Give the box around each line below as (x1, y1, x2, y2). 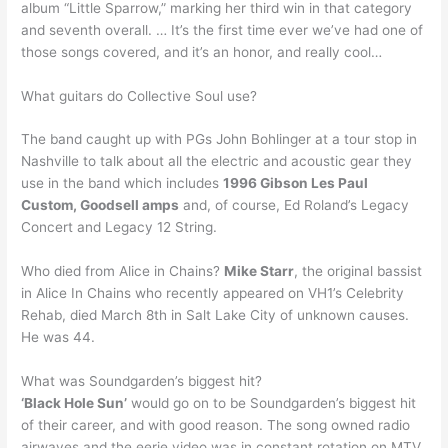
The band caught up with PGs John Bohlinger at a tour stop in (21, 131, 418, 148)
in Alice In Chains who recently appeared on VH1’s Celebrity (21, 285, 405, 302)
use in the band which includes (21, 175, 224, 192)
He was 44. (21, 329, 96, 346)
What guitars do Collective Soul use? (21, 87, 258, 104)
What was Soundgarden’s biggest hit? (21, 373, 263, 390)
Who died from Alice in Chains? (21, 263, 225, 280)
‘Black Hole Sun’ (21, 395, 128, 412)
